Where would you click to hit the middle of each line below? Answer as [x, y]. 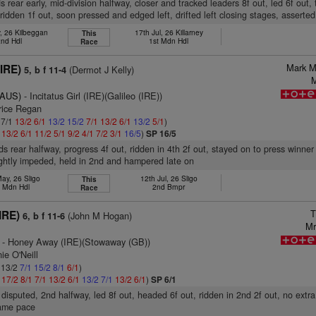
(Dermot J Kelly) [101, 69]
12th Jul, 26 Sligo [169, 178]
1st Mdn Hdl [169, 41]
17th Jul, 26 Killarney [169, 32]
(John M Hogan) [99, 215]
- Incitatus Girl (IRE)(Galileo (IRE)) [92, 96]
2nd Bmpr [169, 187]
